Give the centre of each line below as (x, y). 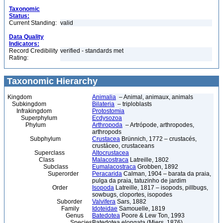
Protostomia (108, 111)
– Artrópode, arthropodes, (158, 125)
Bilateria (103, 104)
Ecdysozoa (107, 118)
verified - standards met (92, 51)
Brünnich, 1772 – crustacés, (158, 139)
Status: (19, 16)
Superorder (43, 174)
